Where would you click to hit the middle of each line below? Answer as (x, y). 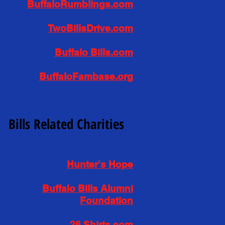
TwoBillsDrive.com (90, 28)
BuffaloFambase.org (86, 76)
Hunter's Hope (100, 164)
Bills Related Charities (66, 124)
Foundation (106, 200)
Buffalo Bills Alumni (88, 188)
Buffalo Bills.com (94, 52)
